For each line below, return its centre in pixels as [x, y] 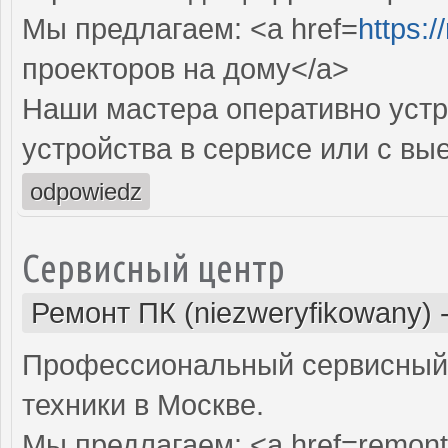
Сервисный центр [153, 267]
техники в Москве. [143, 404]
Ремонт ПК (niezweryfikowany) [231, 312]
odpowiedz [86, 191]
